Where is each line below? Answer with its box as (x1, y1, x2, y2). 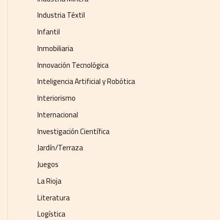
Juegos (37, 157, 58, 172)
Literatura (37, 190, 70, 205)
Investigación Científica (37, 124, 110, 138)
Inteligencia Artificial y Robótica (37, 74, 135, 89)
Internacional (37, 107, 78, 122)
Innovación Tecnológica (37, 57, 109, 72)
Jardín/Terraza (37, 140, 83, 155)
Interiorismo (37, 91, 76, 106)
